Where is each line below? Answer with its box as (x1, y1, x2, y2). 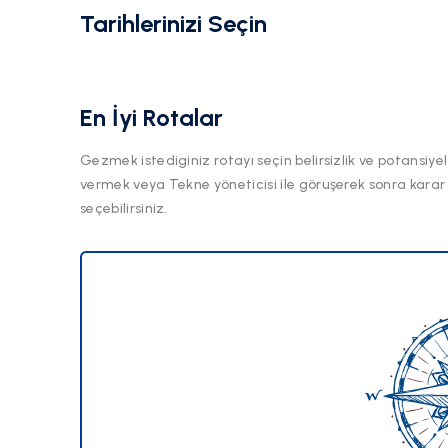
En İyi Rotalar (80, 103, 223, 133)
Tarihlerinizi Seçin (80, 9, 267, 39)
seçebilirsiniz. (80, 200, 168, 218)
